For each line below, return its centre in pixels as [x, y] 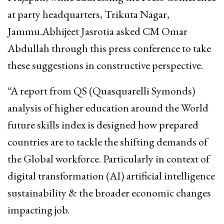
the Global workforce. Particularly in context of [108, 158]
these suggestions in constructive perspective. [105, 65]
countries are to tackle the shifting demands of [107, 141]
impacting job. [38, 209]
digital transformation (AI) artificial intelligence [111, 175]
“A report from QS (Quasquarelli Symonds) [101, 90]
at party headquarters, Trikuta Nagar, [88, 14]
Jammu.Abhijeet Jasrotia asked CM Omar [97, 31]
